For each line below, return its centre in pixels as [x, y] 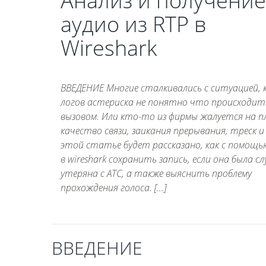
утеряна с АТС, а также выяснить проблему [156, 173]
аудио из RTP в [133, 24]
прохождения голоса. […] [113, 187]
